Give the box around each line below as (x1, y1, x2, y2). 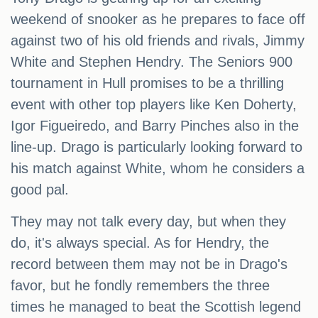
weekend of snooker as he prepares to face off (11, 11, 305, 28)
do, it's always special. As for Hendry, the (11, 235, 269, 251)
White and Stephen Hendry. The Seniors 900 (11, 54, 292, 70)
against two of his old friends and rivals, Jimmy (11, 33, 305, 49)
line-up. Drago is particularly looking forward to (11, 139, 302, 155)
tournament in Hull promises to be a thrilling (11, 75, 284, 92)
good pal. (11, 182, 69, 198)
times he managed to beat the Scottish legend (11, 299, 301, 315)
